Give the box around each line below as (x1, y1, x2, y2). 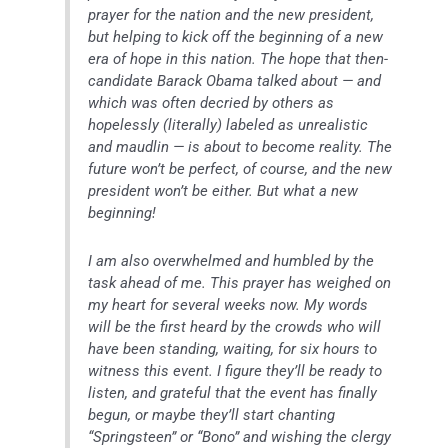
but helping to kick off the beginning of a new (88, 28, 384, 47)
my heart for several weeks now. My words (88, 296, 369, 315)
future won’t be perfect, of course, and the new (88, 160, 393, 179)
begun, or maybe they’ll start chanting (88, 406, 336, 425)
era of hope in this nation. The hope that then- (88, 50, 389, 69)
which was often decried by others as (88, 94, 335, 113)
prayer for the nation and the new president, (88, 6, 375, 25)
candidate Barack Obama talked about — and (88, 72, 382, 91)
